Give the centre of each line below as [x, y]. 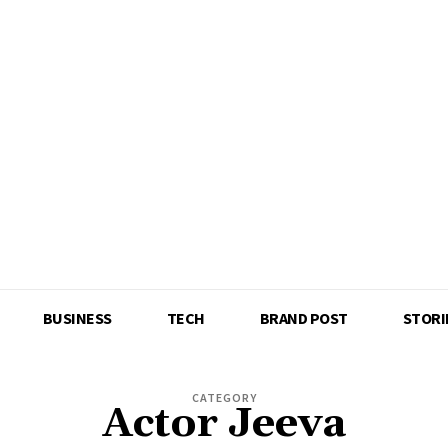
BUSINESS [77, 318]
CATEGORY [224, 397]
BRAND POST [303, 318]
